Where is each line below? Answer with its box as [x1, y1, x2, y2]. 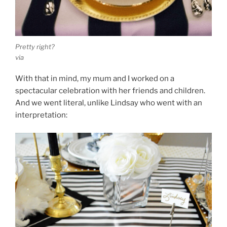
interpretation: [15, 110, 67, 120]
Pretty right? [15, 42, 55, 51]
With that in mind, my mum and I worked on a [15, 74, 174, 84]
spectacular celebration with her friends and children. [15, 86, 205, 96]
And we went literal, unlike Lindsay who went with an [15, 98, 202, 108]
